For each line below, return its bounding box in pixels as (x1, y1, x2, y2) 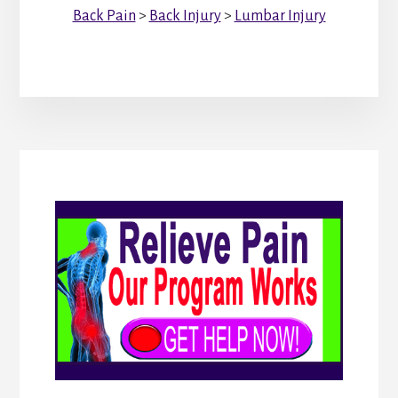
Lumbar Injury (234, 7, 326, 24)
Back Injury (148, 7, 221, 24)
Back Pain (72, 7, 136, 24)
